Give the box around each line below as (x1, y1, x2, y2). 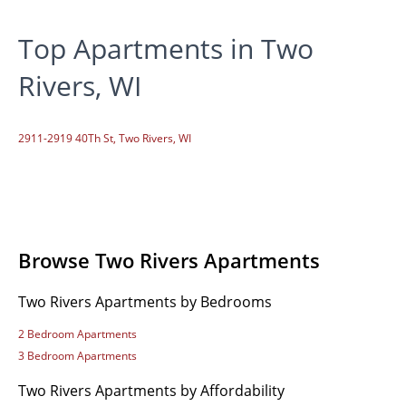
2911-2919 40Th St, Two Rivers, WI (18, 130, 191, 146)
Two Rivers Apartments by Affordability (18, 380, 285, 401)
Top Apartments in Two (18, 30, 314, 68)
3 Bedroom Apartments (18, 347, 137, 363)
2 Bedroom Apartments (18, 325, 137, 342)
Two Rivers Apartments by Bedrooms (18, 291, 272, 312)
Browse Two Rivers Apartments (18, 246, 320, 274)
